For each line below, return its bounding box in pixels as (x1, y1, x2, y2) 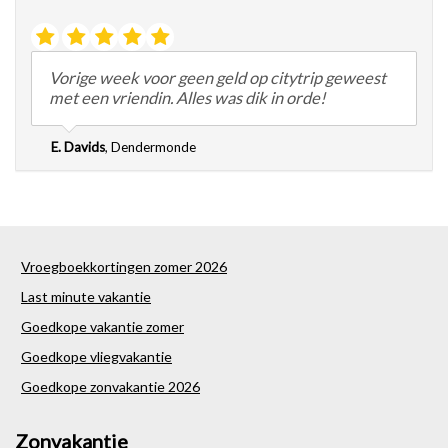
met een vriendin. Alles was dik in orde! (48, 88, 326, 109)
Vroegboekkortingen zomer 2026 (21, 257, 227, 275)
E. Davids (51, 138, 105, 155)
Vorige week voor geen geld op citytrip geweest (48, 68, 386, 89)
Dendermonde (111, 138, 196, 155)
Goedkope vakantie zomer (21, 317, 184, 335)
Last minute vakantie (21, 287, 151, 305)
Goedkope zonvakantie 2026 (21, 377, 200, 395)
